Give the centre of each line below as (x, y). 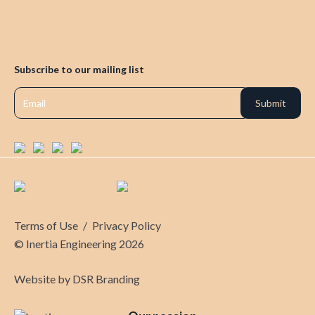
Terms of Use (46, 225)
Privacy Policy (127, 225)
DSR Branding (106, 279)
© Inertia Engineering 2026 (79, 244)
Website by (43, 279)
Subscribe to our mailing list (79, 69)
